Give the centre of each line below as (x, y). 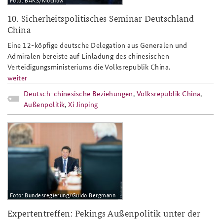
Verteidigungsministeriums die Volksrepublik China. (89, 66)
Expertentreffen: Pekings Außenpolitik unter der (104, 213)
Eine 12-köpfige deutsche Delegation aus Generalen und (97, 45)
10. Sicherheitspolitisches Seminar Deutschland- (103, 18)
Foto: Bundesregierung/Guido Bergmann (62, 194)
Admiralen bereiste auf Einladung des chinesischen (89, 55)
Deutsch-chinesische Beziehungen (78, 93)
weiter (18, 77)
